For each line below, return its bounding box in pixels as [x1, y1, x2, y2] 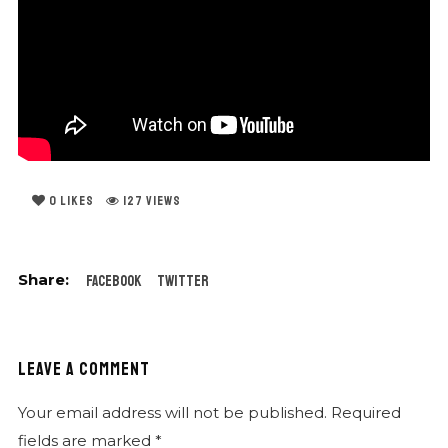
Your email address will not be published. [17, 403, 327, 423]
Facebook [85, 272, 141, 292]
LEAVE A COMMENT [17, 358, 150, 381]
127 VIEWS [122, 193, 181, 210]
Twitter [156, 272, 209, 292]
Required [330, 403, 401, 423]
